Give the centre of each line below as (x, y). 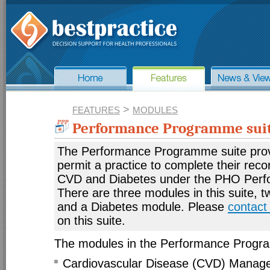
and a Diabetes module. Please (143, 207)
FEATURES (96, 110)
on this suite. (91, 221)
